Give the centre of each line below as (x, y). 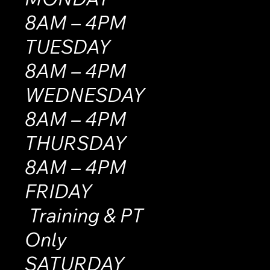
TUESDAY (93, 46)
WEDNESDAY (93, 94)
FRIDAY (87, 191)
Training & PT (84, 215)
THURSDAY (92, 143)
